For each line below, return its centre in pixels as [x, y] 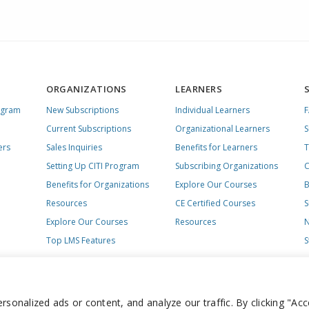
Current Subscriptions [89, 129]
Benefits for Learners [217, 147]
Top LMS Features [81, 240]
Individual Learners [213, 110]
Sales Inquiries [74, 147]
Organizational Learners [223, 129]
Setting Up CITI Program [93, 166]
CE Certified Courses [216, 203]
